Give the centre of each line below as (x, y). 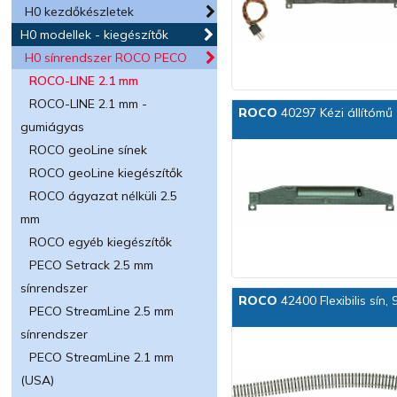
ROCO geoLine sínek (89, 150)
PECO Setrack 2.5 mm (92, 265)
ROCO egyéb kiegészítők (101, 242)
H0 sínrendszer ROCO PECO (106, 58)
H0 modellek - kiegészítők (95, 35)
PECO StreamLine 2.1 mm (102, 357)
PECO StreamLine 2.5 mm (102, 311)
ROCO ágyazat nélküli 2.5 (104, 196)
